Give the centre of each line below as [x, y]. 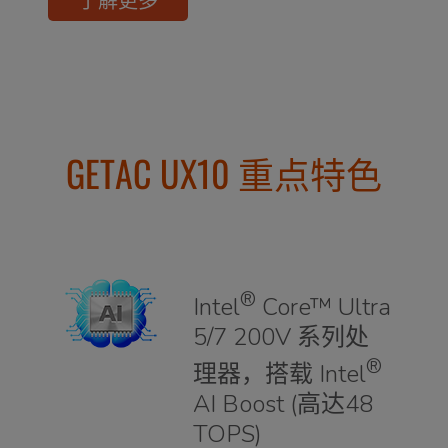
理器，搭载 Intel [279, 374]
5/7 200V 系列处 [281, 337]
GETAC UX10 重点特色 [224, 172]
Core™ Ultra [323, 307]
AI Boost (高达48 [283, 404]
